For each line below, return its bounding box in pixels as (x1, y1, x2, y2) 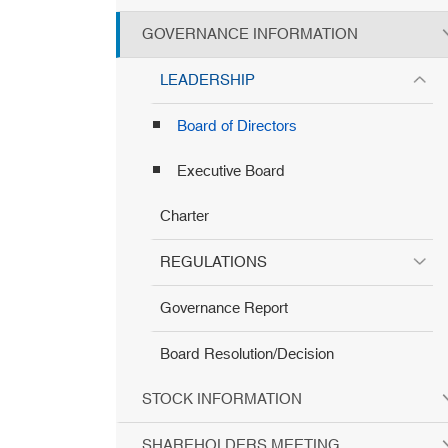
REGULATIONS (160, 249, 267, 277)
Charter (160, 203, 209, 231)
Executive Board (177, 158, 285, 186)
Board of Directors (177, 113, 297, 141)
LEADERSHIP (160, 67, 255, 95)
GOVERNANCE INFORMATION (142, 21, 358, 49)
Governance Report (160, 295, 288, 323)
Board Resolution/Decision (160, 341, 334, 369)
